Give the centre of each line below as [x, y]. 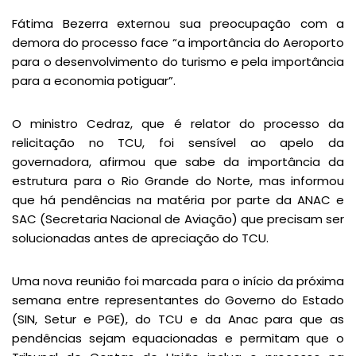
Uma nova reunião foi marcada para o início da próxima [178, 281]
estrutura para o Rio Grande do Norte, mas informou [178, 181]
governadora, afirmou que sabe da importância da [178, 162]
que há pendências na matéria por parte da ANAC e [178, 200]
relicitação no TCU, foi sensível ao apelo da [178, 143]
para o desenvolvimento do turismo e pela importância [178, 62]
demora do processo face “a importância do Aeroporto [178, 43]
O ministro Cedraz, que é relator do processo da [178, 124]
